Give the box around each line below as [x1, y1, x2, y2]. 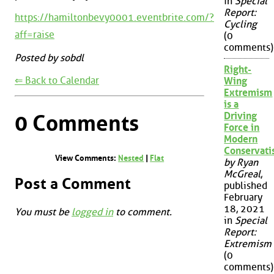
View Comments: [55, 153, 119, 163]
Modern [224, 133, 258, 146]
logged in [72, 206, 113, 218]
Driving [224, 110, 257, 122]
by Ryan [224, 157, 259, 169]
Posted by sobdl [15, 51, 84, 64]
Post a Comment [15, 174, 131, 193]
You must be [15, 206, 72, 218]
